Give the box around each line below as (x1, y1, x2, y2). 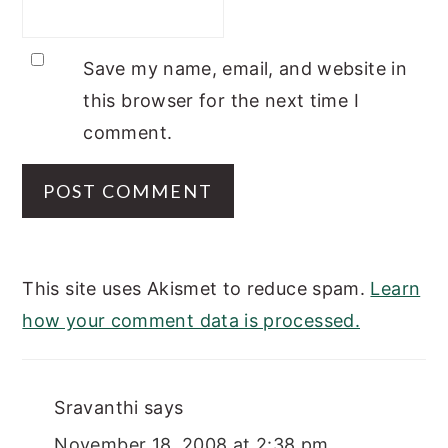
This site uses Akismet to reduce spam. (22, 277, 371, 299)
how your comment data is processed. (22, 309, 360, 331)
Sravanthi (54, 396, 139, 418)
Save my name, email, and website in (83, 57, 408, 79)
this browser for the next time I (83, 89, 359, 111)
